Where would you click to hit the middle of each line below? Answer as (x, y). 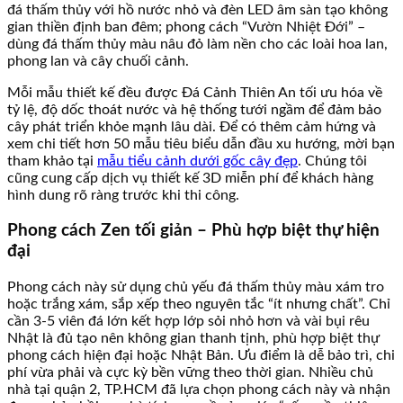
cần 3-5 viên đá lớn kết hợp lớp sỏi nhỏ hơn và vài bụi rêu (188, 321)
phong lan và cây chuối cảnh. (98, 61)
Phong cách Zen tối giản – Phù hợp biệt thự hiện (193, 231)
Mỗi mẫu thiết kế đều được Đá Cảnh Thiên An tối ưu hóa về (195, 92)
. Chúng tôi (332, 161)
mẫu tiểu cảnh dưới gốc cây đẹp (197, 161)
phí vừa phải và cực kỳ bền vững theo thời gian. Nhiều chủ (190, 372)
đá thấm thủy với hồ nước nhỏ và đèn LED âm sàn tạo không (197, 9)
